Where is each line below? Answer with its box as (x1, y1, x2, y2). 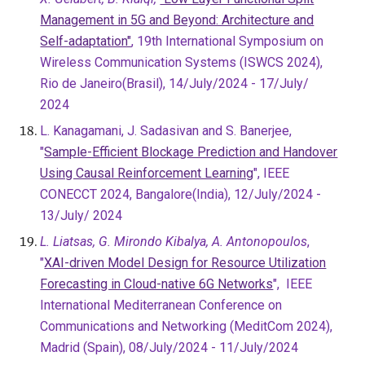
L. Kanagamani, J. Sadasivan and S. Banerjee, (40, 123, 292, 139)
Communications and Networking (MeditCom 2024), (40, 319, 333, 334)
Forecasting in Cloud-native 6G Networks (40, 276, 274, 292)
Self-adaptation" (40, 33, 132, 49)
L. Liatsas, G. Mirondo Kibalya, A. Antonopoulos (40, 234, 308, 249)
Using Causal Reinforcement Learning (40, 165, 254, 181)
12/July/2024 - (234, 187, 322, 202)
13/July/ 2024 (40, 208, 123, 223)
